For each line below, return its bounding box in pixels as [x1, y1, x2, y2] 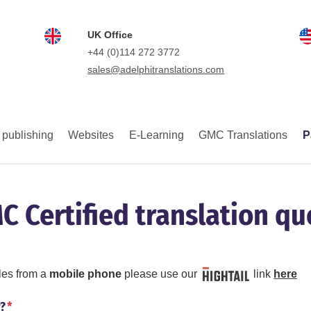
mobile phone [49, 268, 121, 280]
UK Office [87, 29, 133, 40]
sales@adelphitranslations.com [87, 64, 225, 75]
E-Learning [128, 129, 184, 141]
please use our [121, 268, 200, 280]
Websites [68, 129, 115, 141]
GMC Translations [199, 129, 288, 141]
